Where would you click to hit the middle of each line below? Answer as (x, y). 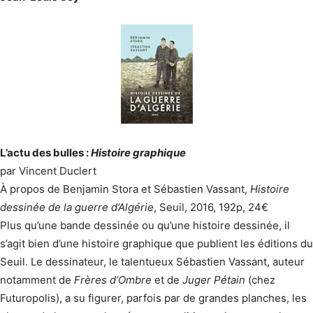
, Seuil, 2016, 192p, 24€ (211, 207)
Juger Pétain (214, 280)
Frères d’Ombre (113, 280)
